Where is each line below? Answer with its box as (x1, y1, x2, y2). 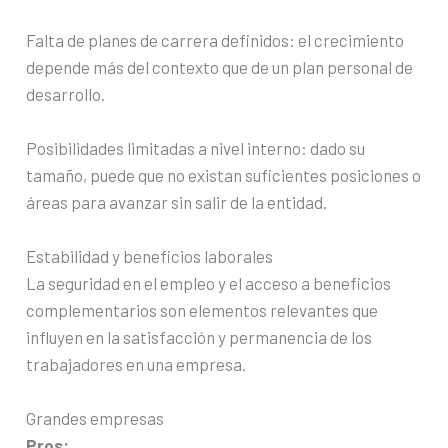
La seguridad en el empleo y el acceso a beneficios (26, 272, 392, 293)
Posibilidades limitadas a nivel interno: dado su (26, 137, 366, 158)
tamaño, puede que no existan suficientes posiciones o (26, 164, 422, 185)
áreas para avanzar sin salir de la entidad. (26, 191, 328, 212)
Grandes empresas (26, 408, 165, 429)
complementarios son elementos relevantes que (26, 299, 379, 320)
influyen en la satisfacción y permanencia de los (26, 326, 373, 347)
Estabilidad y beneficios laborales (26, 245, 274, 266)
